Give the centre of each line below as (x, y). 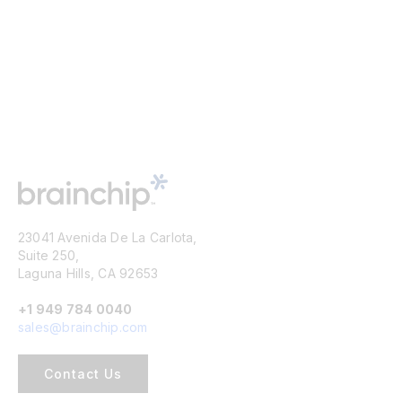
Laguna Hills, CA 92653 (88, 273)
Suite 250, (48, 255)
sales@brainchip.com (83, 327)
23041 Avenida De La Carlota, (107, 237)
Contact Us (83, 373)
